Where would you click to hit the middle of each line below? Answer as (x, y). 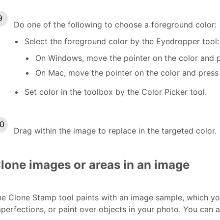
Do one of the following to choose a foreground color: (115, 24)
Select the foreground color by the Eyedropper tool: (122, 41)
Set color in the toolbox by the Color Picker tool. (116, 92)
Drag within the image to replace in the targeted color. (115, 130)
